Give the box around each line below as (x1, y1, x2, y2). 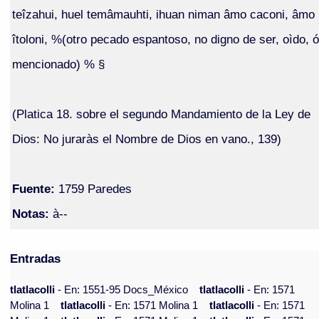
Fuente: (11, 181, 55, 196)
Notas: (11, 206, 49, 221)
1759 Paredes (54, 181, 132, 196)
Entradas (10, 251, 61, 266)
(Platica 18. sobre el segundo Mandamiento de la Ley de (11, 106, 310, 121)
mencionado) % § (11, 56, 105, 71)
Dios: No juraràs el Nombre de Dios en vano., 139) (11, 131, 281, 146)
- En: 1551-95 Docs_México (58, 284, 189, 296)
